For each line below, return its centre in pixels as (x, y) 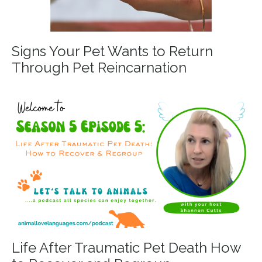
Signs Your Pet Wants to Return (112, 51)
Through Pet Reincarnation (99, 68)
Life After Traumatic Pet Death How (126, 247)
